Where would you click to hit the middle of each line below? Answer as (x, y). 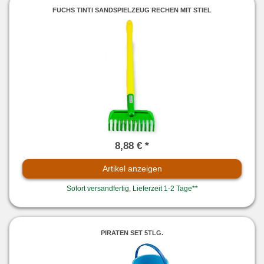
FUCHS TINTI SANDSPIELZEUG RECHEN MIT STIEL (132, 10)
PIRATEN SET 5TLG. (132, 233)
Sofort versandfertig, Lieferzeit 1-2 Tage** (132, 188)
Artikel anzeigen (132, 168)
